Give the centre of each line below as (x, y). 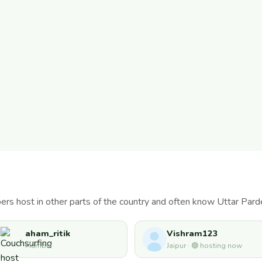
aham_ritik (48, 234)
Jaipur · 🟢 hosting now (204, 246)
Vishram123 (192, 234)
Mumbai (39, 246)
